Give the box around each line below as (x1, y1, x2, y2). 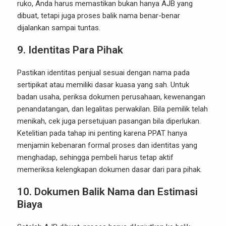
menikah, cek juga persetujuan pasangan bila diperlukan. (17, 117, 201, 126)
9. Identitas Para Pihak (17, 44, 123, 56)
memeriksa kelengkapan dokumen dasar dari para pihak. (17, 165, 202, 175)
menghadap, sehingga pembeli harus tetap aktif (17, 153, 174, 162)
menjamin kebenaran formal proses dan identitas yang (17, 141, 197, 150)
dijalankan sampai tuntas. (17, 23, 100, 33)
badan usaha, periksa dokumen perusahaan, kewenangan (17, 92, 205, 102)
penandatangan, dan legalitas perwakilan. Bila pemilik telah (17, 104, 208, 114)
